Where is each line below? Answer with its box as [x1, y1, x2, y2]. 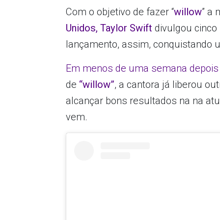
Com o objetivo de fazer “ [66, 5, 174, 18]
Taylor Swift [100, 22, 155, 34]
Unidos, [66, 22, 98, 34]
